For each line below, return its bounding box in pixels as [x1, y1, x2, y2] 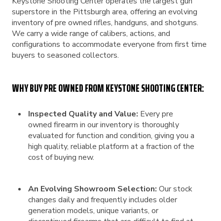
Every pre [138, 108, 173, 119]
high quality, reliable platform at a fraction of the [28, 141, 194, 152]
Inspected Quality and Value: [28, 108, 138, 119]
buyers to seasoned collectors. [12, 49, 119, 61]
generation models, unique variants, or [28, 205, 158, 216]
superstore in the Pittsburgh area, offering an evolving [12, 6, 197, 17]
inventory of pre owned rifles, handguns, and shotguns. [12, 17, 198, 28]
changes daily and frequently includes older [28, 194, 177, 205]
